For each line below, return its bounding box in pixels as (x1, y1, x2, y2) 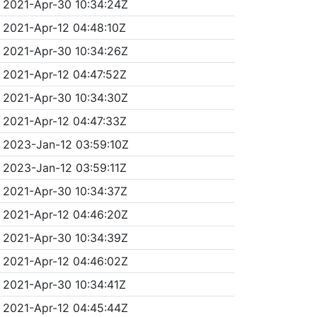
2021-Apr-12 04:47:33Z (2, 113, 127, 128)
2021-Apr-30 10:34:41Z (2, 277, 126, 292)
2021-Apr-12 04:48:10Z (2, 20, 126, 35)
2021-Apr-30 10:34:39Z (2, 230, 128, 245)
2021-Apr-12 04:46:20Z (2, 207, 128, 221)
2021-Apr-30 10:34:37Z (2, 183, 127, 198)
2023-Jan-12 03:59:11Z (2, 160, 127, 175)
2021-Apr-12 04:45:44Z (2, 300, 128, 315)
